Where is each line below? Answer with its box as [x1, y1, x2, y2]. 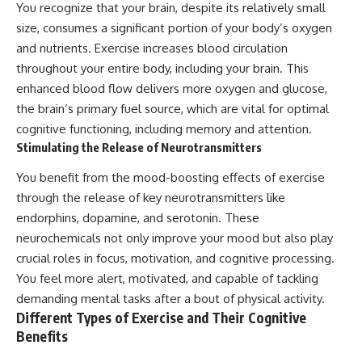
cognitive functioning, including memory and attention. [16, 121, 312, 137]
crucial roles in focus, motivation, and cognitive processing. [16, 250, 335, 266]
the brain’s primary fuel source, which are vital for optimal [16, 101, 329, 117]
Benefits [16, 326, 68, 345]
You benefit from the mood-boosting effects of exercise [16, 169, 325, 185]
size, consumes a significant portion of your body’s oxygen [16, 20, 332, 36]
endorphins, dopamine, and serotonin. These [16, 209, 259, 225]
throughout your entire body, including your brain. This [16, 61, 309, 77]
